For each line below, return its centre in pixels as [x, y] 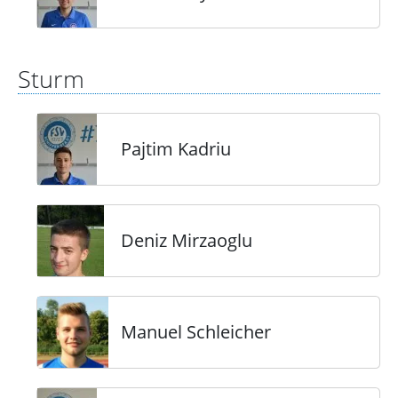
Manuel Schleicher [196, 332]
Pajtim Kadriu [176, 149]
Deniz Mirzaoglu [187, 240]
